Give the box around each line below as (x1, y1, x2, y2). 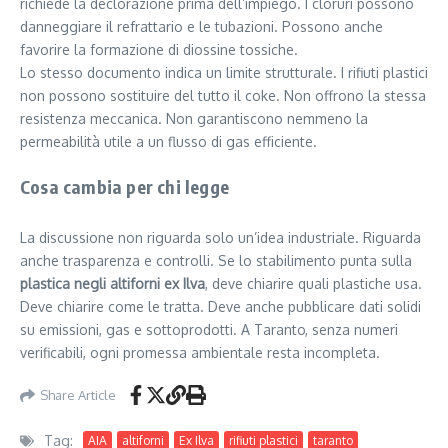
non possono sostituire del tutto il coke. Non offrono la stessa (20, 87, 426, 105)
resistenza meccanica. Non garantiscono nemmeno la (20, 110, 368, 128)
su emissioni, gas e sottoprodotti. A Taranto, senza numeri (20, 321, 398, 339)
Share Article (40, 386, 116, 403)
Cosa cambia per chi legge (20, 175, 229, 199)
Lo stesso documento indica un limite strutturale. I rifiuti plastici (20, 64, 428, 82)
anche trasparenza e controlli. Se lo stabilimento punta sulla (20, 252, 412, 270)
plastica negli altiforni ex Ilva (20, 275, 205, 293)
